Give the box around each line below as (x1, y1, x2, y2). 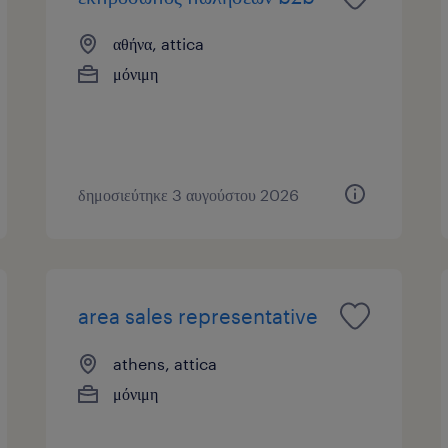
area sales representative (78, 303, 319, 328)
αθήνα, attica (113, 33, 205, 53)
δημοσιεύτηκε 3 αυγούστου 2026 (78, 184, 300, 204)
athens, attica (113, 353, 218, 373)
